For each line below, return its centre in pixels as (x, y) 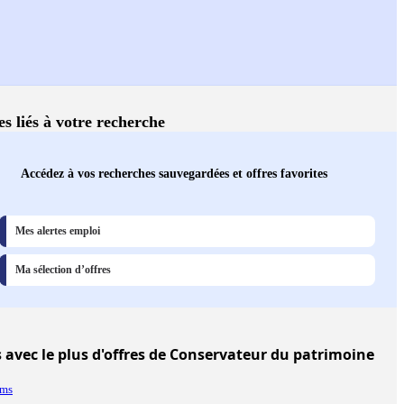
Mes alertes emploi (58, 231)
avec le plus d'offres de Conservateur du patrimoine (188, 355)
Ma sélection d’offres (63, 270)
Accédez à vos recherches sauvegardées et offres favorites (174, 174)
